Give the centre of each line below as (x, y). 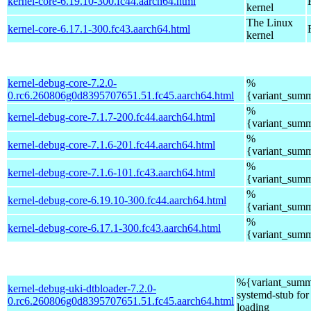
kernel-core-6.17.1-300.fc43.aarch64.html (99, 28)
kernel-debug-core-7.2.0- (62, 83)
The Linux (270, 22)
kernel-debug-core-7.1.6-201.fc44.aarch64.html (111, 144)
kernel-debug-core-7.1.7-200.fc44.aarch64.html (111, 117)
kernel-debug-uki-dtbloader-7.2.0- (82, 288)
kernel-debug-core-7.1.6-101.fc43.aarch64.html (111, 172)
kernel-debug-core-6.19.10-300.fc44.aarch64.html (117, 200)
